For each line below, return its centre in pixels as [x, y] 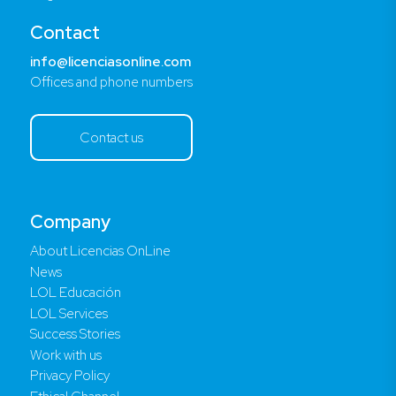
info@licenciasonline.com [110, 61]
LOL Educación [76, 293]
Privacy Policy [70, 376]
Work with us [66, 354]
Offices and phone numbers [111, 82]
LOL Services [69, 313]
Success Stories [75, 334]
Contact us [111, 137]
